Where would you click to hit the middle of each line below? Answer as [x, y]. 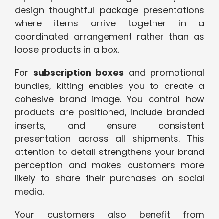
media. [29, 192]
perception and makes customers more [109, 165]
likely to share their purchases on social [109, 178]
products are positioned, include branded [109, 112]
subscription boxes [78, 73]
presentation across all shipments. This [109, 139]
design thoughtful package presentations [109, 10]
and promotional [164, 73]
